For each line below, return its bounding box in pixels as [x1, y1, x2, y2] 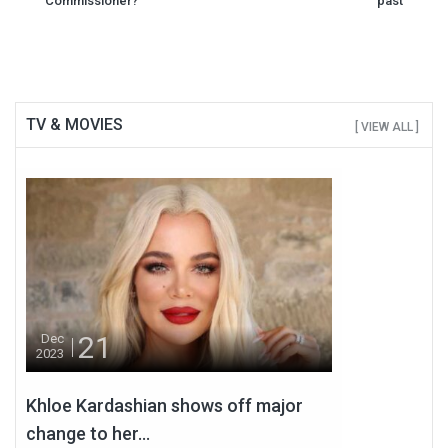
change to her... [26, 422, 150, 444]
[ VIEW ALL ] [355, 119, 419, 134]
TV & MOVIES [26, 114, 123, 134]
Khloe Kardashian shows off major [26, 394, 303, 416]
